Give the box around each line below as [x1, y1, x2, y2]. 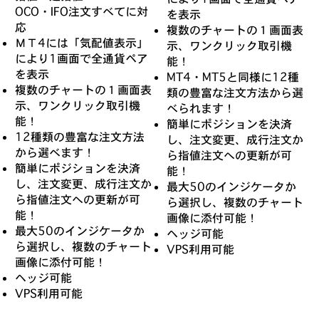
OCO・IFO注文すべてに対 [15, 4, 149, 19]
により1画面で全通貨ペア [15, 51, 149, 66]
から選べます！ [15, 145, 95, 159]
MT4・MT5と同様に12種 [167, 69, 299, 84]
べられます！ [167, 100, 235, 115]
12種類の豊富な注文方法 [15, 129, 145, 144]
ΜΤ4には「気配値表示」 [15, 35, 149, 50]
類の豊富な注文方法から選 [167, 85, 303, 100]
